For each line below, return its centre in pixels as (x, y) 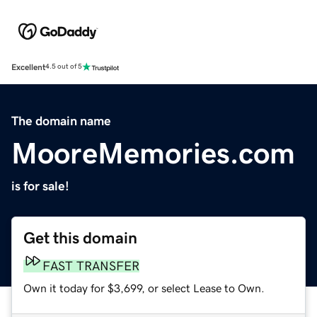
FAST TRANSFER (91, 266)
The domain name (61, 121)
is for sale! (40, 186)
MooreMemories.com (153, 153)
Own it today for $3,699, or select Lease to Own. (144, 288)
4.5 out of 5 (64, 67)
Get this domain (80, 238)
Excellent (28, 67)
